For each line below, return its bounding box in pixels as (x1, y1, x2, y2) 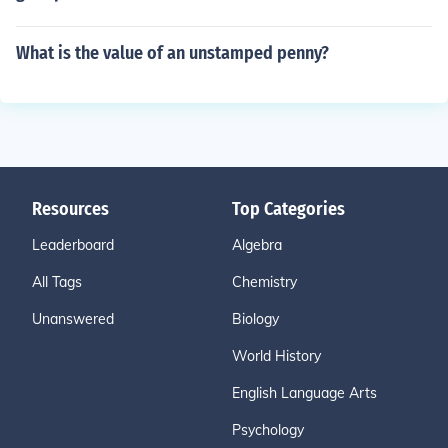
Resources (32, 198, 109, 220)
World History (232, 347, 321, 365)
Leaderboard (32, 236, 114, 254)
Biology (232, 310, 279, 328)
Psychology (232, 421, 304, 439)
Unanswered (32, 310, 114, 328)
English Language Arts (232, 384, 377, 402)
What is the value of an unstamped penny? (16, 42, 329, 64)
